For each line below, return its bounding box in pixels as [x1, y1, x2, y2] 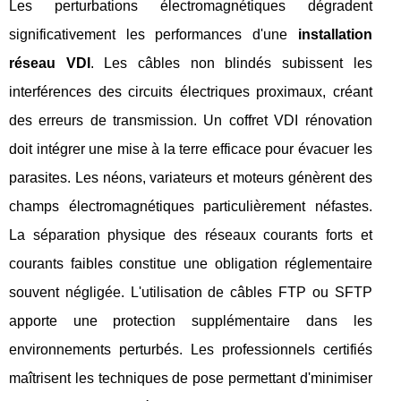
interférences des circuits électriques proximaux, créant [9, 84, 372, 99]
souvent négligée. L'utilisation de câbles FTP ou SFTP [9, 285, 372, 300]
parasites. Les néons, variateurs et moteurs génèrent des [9, 170, 372, 185]
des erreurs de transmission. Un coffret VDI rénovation [9, 113, 372, 128]
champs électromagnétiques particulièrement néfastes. [9, 199, 372, 214]
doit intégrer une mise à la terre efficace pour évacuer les [9, 141, 372, 157]
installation [297, 27, 372, 42]
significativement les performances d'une [9, 27, 298, 42]
